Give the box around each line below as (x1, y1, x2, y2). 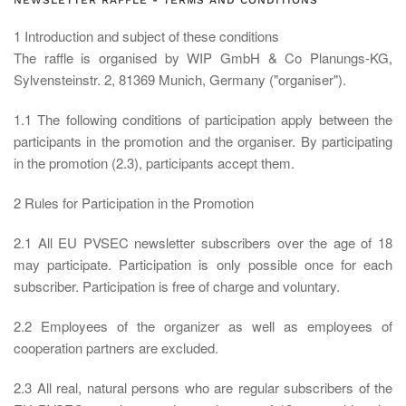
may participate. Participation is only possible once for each (14, 255, 392, 274)
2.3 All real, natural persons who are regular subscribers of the (14, 378, 392, 397)
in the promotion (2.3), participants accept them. (14, 153, 295, 172)
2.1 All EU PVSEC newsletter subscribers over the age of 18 (14, 233, 392, 252)
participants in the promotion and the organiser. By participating (14, 131, 392, 150)
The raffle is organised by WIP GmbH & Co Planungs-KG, (14, 48, 392, 67)
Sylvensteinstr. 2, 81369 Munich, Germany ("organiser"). (14, 70, 346, 89)
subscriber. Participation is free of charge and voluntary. (14, 276, 340, 295)
